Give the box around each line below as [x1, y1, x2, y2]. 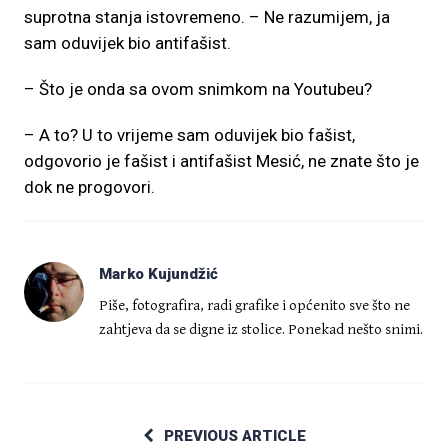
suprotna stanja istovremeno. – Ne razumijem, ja [24, 7, 390, 27]
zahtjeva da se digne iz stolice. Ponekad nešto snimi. [99, 321, 423, 338]
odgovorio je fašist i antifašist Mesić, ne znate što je [24, 151, 419, 171]
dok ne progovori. [24, 177, 155, 197]
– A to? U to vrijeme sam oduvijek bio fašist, [24, 125, 355, 145]
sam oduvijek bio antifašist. [24, 33, 231, 53]
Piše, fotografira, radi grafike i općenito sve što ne [99, 297, 410, 314]
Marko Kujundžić [99, 265, 218, 283]
